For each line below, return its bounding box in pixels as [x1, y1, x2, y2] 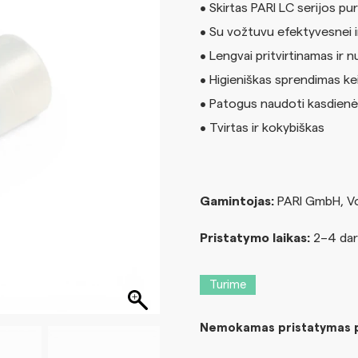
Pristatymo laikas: [199, 231, 310, 245]
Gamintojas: [199, 194, 274, 208]
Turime [209, 278, 246, 291]
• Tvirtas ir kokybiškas [199, 121, 324, 134]
